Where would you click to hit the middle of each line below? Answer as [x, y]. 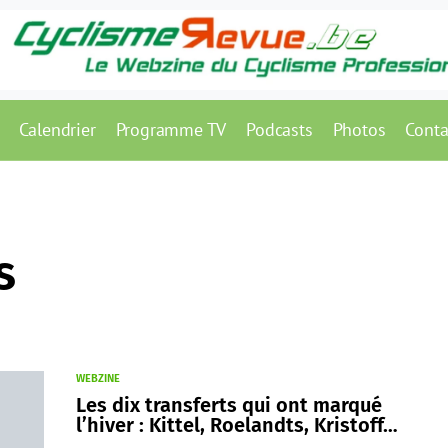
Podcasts [279, 129]
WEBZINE [98, 378]
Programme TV [171, 129]
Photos [359, 129]
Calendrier [57, 129]
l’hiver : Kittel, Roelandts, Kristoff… [237, 425]
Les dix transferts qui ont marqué [229, 405]
